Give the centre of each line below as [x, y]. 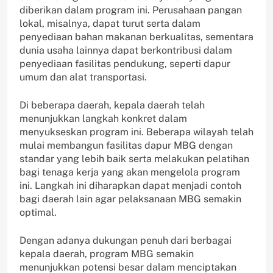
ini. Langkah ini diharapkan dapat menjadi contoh [130, 185]
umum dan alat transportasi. [83, 77]
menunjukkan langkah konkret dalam [103, 118]
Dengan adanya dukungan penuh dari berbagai [126, 240]
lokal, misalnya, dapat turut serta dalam [110, 23]
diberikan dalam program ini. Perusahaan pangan [131, 10]
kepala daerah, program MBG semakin [107, 253]
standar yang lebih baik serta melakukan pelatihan [134, 158]
